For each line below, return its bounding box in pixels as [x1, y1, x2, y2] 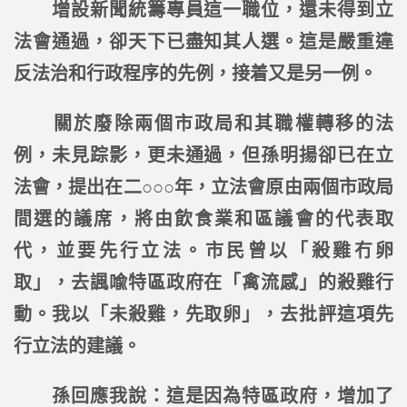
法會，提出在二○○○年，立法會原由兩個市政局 [14, 177, 393, 197]
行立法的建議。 [14, 336, 141, 356]
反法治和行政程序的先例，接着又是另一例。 [14, 64, 377, 84]
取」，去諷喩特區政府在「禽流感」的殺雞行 [14, 273, 393, 293]
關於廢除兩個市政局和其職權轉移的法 [14, 114, 393, 134]
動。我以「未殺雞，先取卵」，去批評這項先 [14, 304, 393, 324]
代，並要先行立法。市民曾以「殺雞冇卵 [14, 241, 393, 261]
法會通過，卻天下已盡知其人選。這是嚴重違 [14, 32, 393, 52]
